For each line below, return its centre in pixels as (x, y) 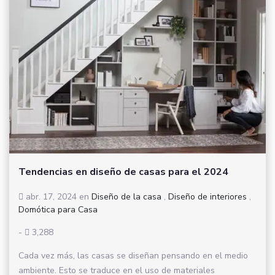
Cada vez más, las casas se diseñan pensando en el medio (133, 255)
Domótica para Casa (58, 209)
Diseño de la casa (126, 196)
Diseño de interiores (207, 196)
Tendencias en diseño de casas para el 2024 (123, 172)
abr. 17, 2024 (51, 196)
